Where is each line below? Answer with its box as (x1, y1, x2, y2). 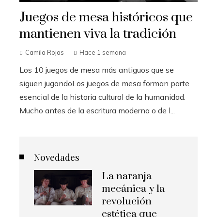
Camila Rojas (25, 48, 64, 57)
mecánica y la (102, 183, 165, 196)
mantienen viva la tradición (19, 26, 176, 43)
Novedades (34, 151, 79, 164)
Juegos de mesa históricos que (19, 9, 193, 26)
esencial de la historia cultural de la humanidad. (19, 92, 186, 102)
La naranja (102, 170, 152, 183)
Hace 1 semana (79, 48, 126, 57)
